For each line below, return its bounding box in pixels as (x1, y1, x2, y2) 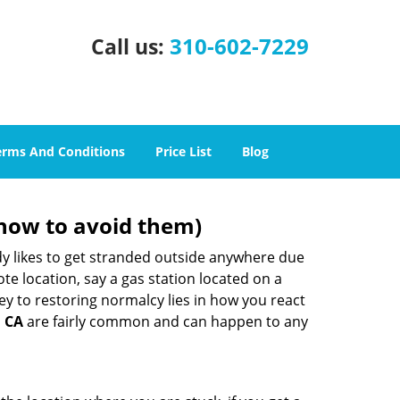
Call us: (91, 32, 170, 61)
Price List (155, 143, 212, 160)
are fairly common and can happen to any (23, 312, 308, 331)
